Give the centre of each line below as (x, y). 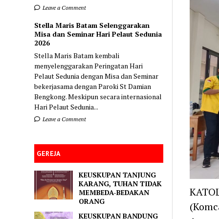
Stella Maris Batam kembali (77, 55)
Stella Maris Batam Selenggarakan (92, 25)
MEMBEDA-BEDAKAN (114, 192)
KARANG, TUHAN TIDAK (120, 183)
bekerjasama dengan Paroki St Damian (93, 86)
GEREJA (49, 153)
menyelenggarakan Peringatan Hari (89, 66)
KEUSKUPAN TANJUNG (118, 175)
